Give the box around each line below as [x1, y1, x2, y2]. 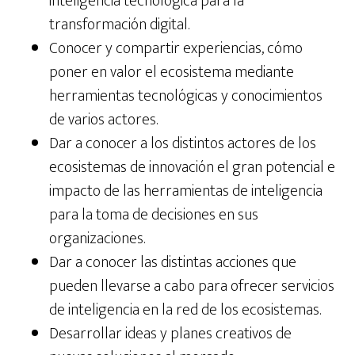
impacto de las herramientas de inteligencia [49, 177, 323, 205]
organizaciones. [49, 225, 146, 253]
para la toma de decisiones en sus [49, 201, 259, 229]
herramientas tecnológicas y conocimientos [49, 82, 323, 110]
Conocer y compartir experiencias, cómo [49, 35, 303, 63]
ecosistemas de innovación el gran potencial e [49, 154, 336, 181]
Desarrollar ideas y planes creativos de [49, 320, 292, 348]
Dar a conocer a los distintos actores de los [49, 130, 317, 158]
